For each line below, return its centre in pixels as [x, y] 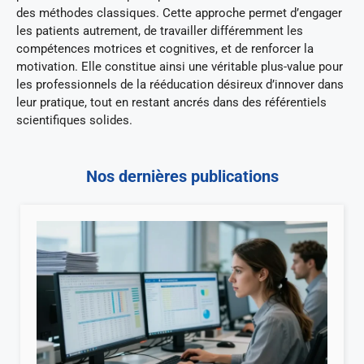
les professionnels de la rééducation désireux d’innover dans [180, 85]
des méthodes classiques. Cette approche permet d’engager [179, 13]
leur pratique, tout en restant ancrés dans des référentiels [171, 103]
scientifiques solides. [74, 121]
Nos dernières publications [182, 176]
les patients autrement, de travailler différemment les [160, 31]
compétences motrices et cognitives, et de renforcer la [165, 49]
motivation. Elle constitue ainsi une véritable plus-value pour [180, 67]
